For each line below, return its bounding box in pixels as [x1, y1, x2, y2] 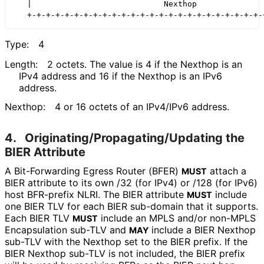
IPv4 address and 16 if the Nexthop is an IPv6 [19, 70, 222, 82]
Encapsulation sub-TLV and [5, 224, 129, 236]
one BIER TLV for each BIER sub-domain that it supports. [5, 200, 258, 213]
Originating [25, 131, 89, 146]
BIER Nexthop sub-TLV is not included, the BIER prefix [5, 247, 245, 260]
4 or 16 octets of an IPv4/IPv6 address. [55, 101, 229, 113]
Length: [5, 58, 38, 70]
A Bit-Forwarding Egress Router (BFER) [5, 165, 181, 177]
